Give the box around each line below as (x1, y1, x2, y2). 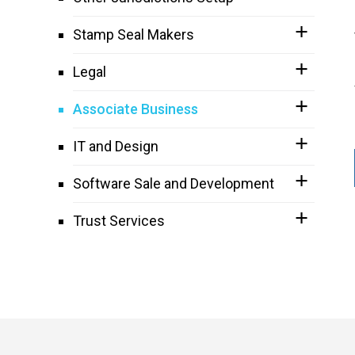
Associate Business (73, 101, 198, 117)
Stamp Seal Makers (73, 26, 194, 43)
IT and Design (73, 138, 158, 155)
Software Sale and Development (73, 175, 274, 192)
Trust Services (73, 212, 165, 229)
